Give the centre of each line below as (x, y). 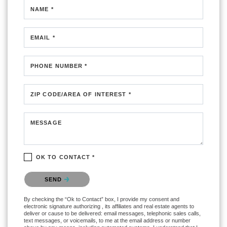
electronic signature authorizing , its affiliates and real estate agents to (109, 206)
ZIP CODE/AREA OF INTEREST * (81, 94)
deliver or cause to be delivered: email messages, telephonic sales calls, (112, 214)
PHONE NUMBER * (59, 66)
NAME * (42, 9)
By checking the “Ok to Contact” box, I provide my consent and (102, 199)
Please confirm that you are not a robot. (82, 174)
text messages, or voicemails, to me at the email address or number (107, 221)
